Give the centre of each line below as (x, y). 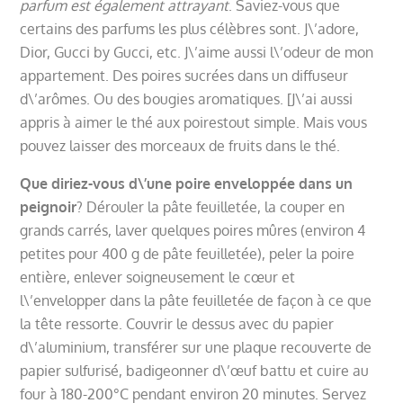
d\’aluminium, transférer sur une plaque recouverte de (196, 347)
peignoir (49, 206)
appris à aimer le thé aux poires (122, 122)
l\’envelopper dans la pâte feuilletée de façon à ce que (196, 300)
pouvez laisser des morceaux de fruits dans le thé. (180, 145)
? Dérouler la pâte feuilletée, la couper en (211, 206)
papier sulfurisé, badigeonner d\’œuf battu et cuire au (195, 370)
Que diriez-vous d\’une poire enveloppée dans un (187, 183)
